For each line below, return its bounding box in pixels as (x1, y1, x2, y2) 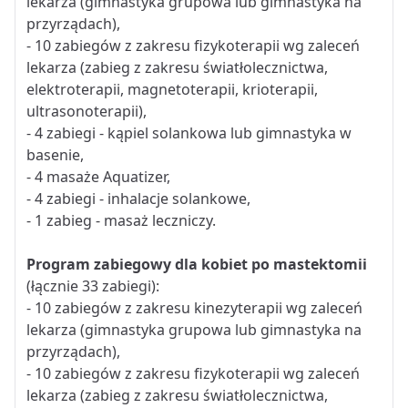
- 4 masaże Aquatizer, (26, 166, 170, 187)
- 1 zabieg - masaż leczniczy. (26, 209, 216, 230)
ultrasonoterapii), (26, 100, 147, 121)
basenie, (26, 144, 84, 165)
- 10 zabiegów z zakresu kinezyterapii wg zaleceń (26, 297, 362, 318)
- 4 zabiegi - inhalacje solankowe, (26, 188, 250, 209)
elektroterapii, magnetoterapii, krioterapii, (26, 78, 318, 99)
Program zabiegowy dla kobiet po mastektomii (26, 253, 367, 274)
